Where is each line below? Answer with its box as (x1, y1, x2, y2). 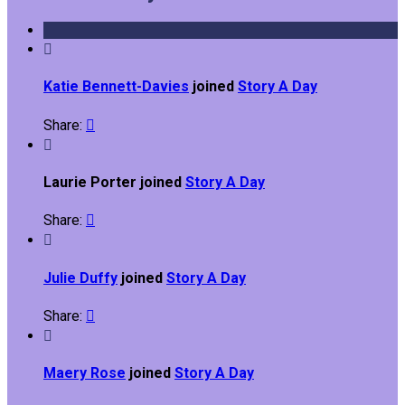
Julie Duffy (43, 268, 118, 287)
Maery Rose (43, 364, 126, 382)
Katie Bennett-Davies (43, 78, 189, 96)
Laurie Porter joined (43, 174, 185, 191)
